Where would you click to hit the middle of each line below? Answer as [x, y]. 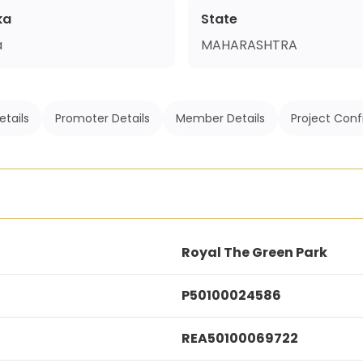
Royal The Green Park [254, 252]
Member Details [220, 118]
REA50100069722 [240, 338]
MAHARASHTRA [249, 45]
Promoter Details [102, 118]
